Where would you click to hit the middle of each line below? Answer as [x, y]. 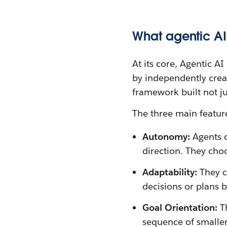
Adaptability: [171, 172]
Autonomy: [166, 137]
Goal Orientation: [180, 208]
